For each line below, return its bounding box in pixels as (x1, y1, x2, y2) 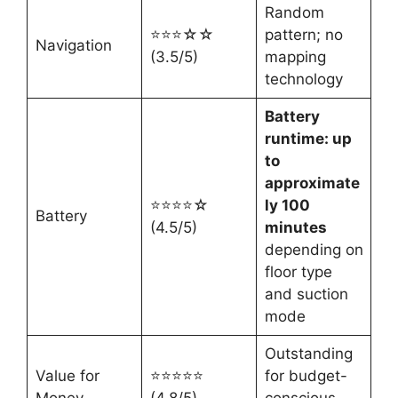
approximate (264, 173, 360, 192)
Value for (35, 366, 99, 385)
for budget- (264, 366, 347, 385)
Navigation (35, 36, 112, 54)
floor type (264, 262, 332, 281)
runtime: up (264, 129, 352, 147)
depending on (264, 240, 363, 259)
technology (264, 69, 343, 88)
